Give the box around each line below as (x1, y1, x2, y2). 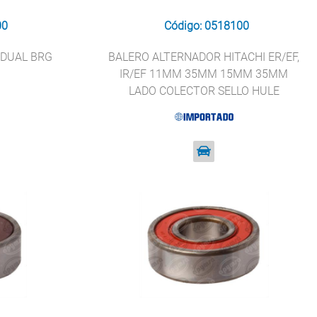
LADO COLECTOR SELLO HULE (128, 84, 279, 98)
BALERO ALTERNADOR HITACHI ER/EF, (108, 50, 300, 64)
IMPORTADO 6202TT (151, 101, 257, 115)
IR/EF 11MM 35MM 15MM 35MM (120, 67, 289, 81)
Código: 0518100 (164, 19, 250, 33)
